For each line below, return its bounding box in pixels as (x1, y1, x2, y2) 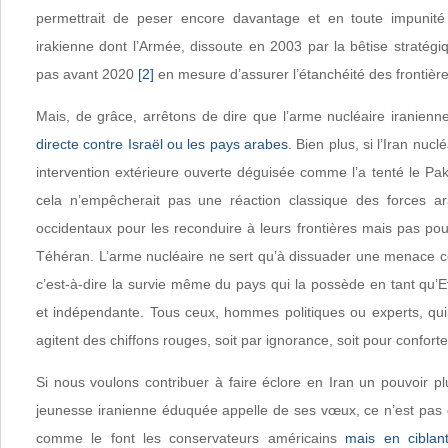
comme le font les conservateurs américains (36, 430, 346, 446)
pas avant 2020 (36, 66, 138, 82)
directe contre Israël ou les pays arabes (36, 136, 288, 152)
